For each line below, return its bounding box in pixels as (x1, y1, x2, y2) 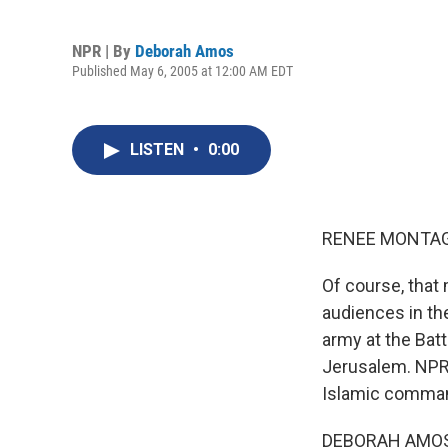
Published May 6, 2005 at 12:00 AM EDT (72, 62, 293, 79)
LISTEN (130, 140, 188, 159)
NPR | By (72, 40, 135, 61)
